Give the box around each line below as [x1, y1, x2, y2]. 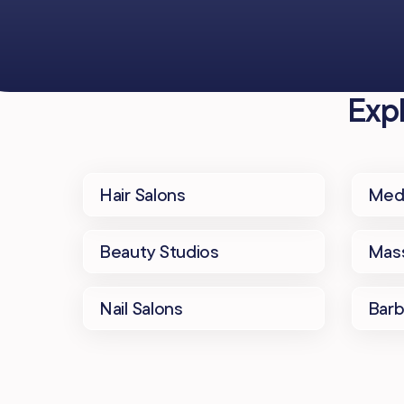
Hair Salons [99, 178, 186, 201]
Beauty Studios [99, 234, 219, 258]
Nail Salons [99, 291, 183, 315]
